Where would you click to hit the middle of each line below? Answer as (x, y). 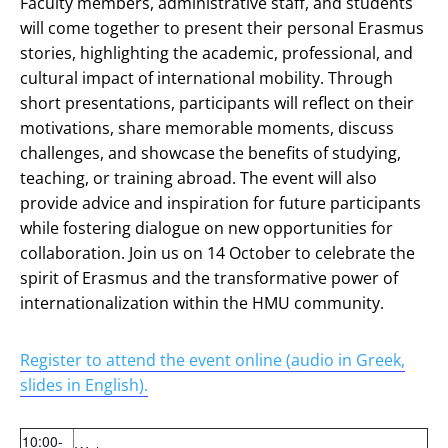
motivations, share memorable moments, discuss (207, 128)
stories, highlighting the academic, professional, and (216, 53)
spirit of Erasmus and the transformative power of (209, 278)
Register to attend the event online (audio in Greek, (212, 360)
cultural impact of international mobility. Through (206, 78)
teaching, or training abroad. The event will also (198, 178)
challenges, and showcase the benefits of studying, (210, 153)
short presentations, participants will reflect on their (217, 103)
